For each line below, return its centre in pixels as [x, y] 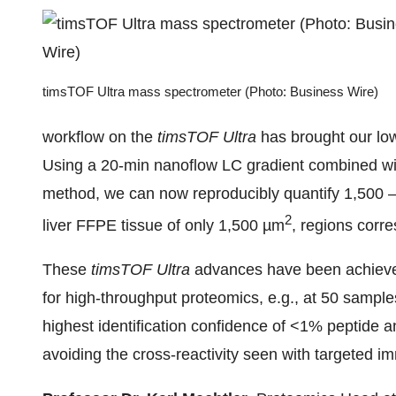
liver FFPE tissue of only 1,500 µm [164, 225]
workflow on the [100, 137]
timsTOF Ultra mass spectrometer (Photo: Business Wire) [210, 92]
